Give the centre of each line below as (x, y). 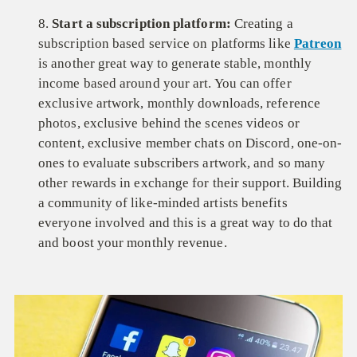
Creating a (262, 23)
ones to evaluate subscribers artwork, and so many (182, 163)
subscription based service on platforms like (166, 43)
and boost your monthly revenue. (133, 242)
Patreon (318, 43)
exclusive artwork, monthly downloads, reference (179, 103)
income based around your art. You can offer (165, 83)
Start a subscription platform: (140, 23)
